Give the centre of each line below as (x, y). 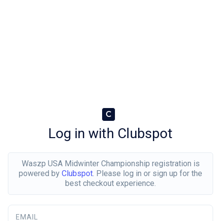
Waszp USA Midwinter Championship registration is (110, 163)
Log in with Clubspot (110, 133)
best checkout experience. (110, 183)
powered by (40, 173)
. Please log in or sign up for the (147, 173)
